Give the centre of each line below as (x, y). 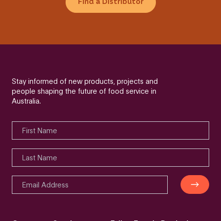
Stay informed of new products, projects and (85, 81)
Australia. (26, 100)
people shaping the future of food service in (84, 91)
